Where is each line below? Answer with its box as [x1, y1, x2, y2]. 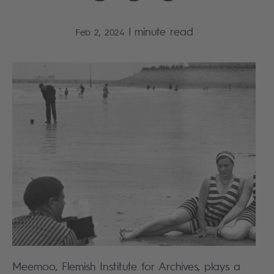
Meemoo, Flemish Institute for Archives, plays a [12, 259, 240, 273]
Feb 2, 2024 [75, 26, 125, 37]
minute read [134, 24, 193, 38]
